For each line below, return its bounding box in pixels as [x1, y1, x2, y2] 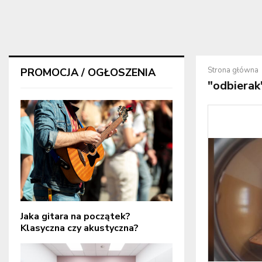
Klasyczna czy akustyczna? [20, 222, 139, 235]
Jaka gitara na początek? [20, 210, 130, 223]
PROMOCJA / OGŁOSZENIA [20, 65, 156, 80]
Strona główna [208, 65, 258, 75]
